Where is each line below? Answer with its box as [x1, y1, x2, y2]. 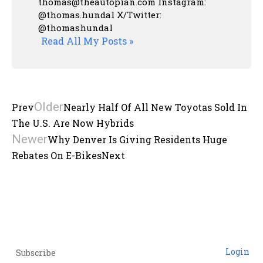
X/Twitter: [117, 9, 161, 21]
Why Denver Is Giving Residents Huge [48, 133, 227, 146]
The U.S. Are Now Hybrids [12, 117, 134, 130]
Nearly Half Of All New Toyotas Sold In [63, 101, 247, 114]
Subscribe [16, 247, 56, 259]
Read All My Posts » [41, 35, 133, 48]
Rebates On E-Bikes [12, 149, 102, 162]
